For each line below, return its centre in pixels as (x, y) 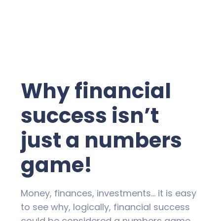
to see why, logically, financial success (105, 207)
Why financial (96, 91)
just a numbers (101, 141)
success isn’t (90, 116)
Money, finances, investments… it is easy (109, 193)
